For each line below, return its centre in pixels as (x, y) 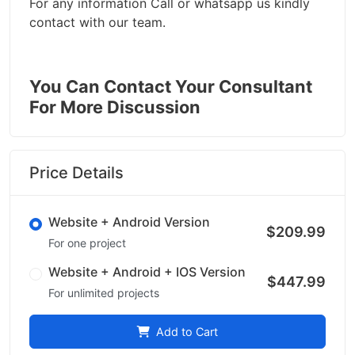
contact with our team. (97, 23)
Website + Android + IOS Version (147, 272)
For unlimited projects (104, 293)
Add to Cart (185, 332)
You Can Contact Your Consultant (171, 87)
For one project (87, 243)
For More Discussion (115, 107)
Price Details (76, 173)
